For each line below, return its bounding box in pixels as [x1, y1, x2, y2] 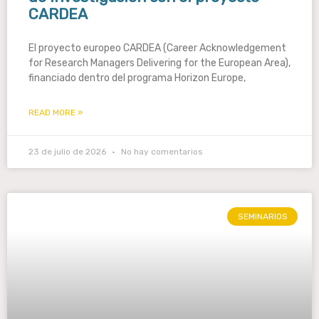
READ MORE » [28, 108, 83, 117]
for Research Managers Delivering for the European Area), [28, 57, 291, 69]
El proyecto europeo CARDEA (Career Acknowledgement [28, 42, 286, 54]
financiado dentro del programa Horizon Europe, [28, 72, 246, 84]
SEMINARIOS [237, 211, 288, 222]
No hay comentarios [119, 147, 203, 157]
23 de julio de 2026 [28, 147, 108, 157]
